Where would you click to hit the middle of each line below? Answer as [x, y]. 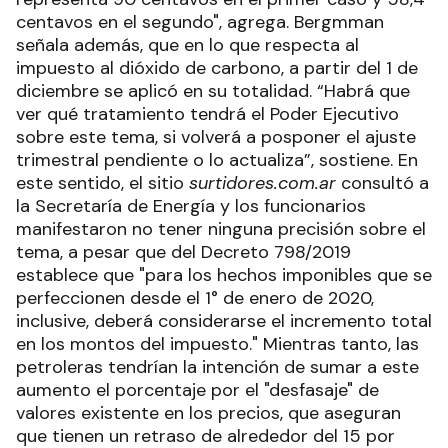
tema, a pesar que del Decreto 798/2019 [183, 251]
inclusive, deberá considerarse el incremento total [224, 320]
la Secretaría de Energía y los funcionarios [191, 205]
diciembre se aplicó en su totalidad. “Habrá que [213, 90]
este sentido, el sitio [102, 182]
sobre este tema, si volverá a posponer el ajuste [216, 136]
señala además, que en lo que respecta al [187, 44]
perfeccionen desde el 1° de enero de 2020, [195, 297]
